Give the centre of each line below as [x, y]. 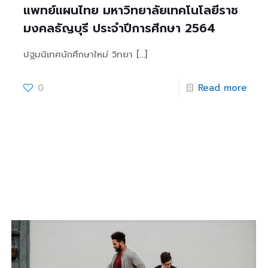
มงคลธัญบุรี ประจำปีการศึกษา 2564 [120, 28]
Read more [223, 88]
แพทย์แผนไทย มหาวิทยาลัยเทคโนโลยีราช [131, 10]
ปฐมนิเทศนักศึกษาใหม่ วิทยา [78, 55]
